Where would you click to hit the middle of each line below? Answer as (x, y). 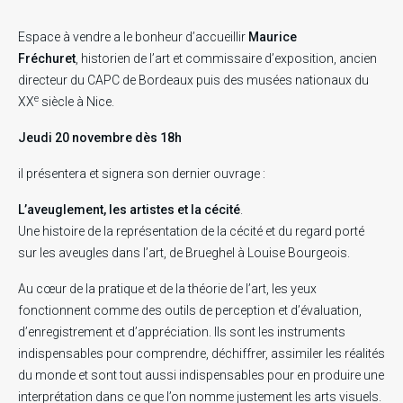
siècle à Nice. (78, 102)
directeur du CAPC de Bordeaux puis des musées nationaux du (193, 80)
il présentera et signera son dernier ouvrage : (143, 174)
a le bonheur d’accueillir (179, 37)
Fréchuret (47, 58)
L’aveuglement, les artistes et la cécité (129, 210)
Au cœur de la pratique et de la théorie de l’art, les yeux (167, 289)
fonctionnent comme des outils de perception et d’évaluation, (190, 310)
